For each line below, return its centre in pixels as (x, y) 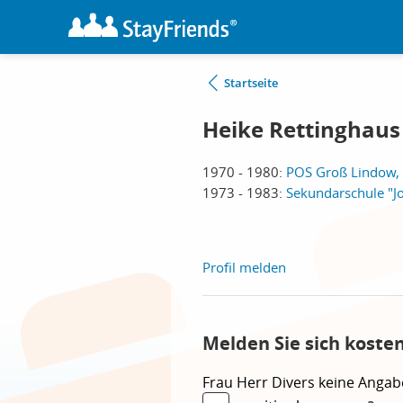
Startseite (251, 83)
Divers (295, 382)
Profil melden (244, 267)
